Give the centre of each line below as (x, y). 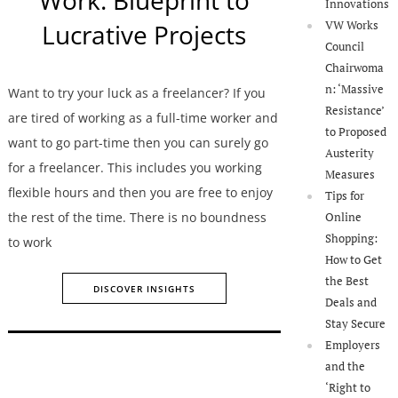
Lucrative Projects (144, 34)
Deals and (351, 302)
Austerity (350, 153)
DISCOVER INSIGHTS (144, 288)
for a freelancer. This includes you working (135, 167)
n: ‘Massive (355, 89)
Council (345, 47)
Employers (353, 345)
